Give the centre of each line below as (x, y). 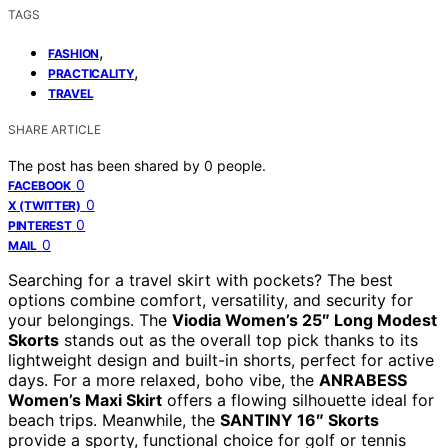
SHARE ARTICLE (54, 129)
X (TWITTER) (44, 205)
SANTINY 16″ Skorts (299, 419)
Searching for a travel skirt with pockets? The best (200, 279)
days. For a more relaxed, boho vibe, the (163, 379)
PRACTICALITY (91, 73)
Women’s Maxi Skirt (85, 399)
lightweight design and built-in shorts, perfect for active (221, 359)
